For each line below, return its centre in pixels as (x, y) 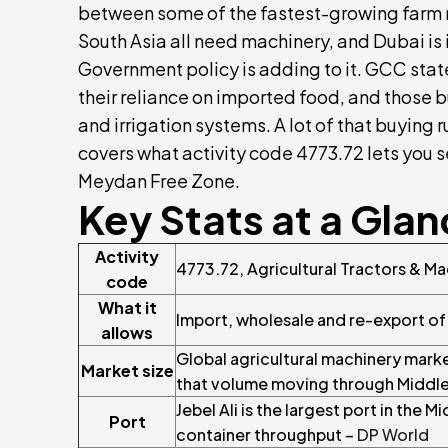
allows (127, 332)
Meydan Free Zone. (159, 180)
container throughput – (266, 434)
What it (127, 307)
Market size (127, 370)
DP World (393, 434)
